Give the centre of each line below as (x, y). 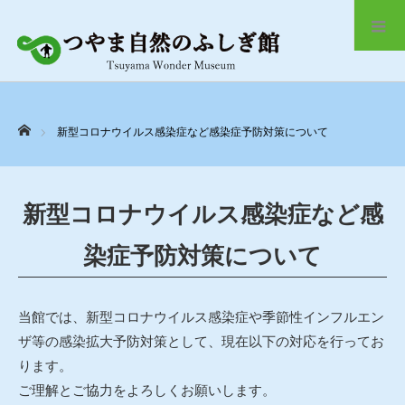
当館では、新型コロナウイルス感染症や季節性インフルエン (201, 317)
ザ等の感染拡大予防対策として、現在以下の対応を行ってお (201, 341)
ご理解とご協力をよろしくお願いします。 (147, 390)
